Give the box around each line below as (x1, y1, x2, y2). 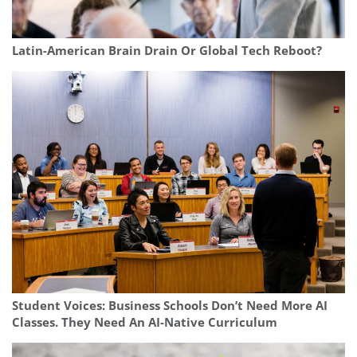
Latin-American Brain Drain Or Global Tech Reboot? (12, 42, 322, 60)
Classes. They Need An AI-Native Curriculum (12, 313, 277, 331)
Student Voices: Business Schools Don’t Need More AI (12, 296, 328, 314)
